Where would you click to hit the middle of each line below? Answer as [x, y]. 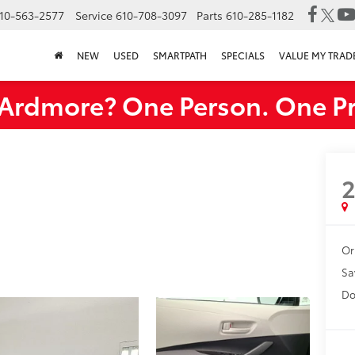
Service [94, 15]
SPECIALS [243, 55]
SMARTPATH [180, 55]
